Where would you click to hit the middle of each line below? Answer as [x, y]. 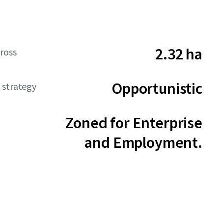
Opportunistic [157, 88]
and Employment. [143, 142]
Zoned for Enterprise [134, 123]
